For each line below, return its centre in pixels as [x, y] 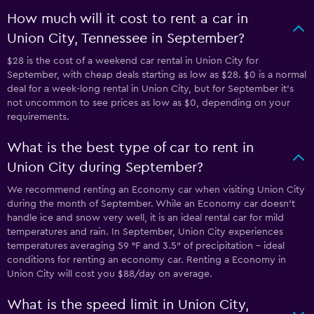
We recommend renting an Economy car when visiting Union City [156, 190]
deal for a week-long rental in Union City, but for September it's [150, 89]
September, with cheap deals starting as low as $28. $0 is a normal [157, 75]
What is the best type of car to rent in [130, 148]
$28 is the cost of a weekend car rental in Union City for [133, 61]
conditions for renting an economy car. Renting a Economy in [146, 260]
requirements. [38, 117]
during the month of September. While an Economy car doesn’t [151, 204]
